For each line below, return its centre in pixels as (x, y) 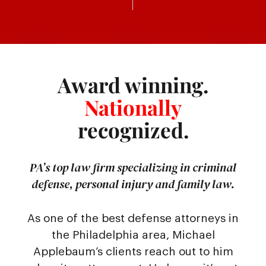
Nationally (133, 107)
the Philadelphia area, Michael (133, 235)
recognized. (133, 130)
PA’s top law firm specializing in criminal (133, 168)
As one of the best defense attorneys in (133, 218)
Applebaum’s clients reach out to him (133, 252)
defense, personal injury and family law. (133, 184)
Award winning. (133, 85)
